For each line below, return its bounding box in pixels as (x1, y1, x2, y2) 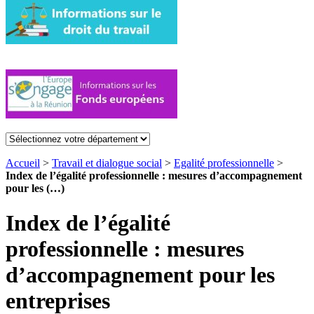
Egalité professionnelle (174, 157, 274, 170)
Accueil (6, 157, 40, 170)
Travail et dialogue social (52, 157, 162, 170)
